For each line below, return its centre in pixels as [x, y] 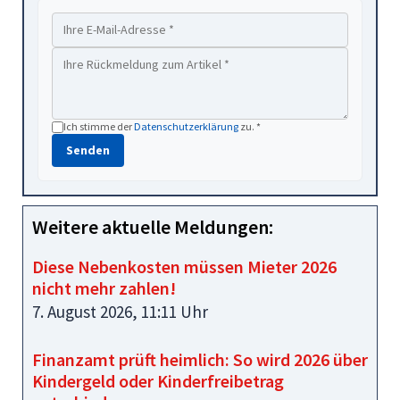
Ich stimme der [99, 126]
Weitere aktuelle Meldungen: [153, 226]
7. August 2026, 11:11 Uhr [120, 311]
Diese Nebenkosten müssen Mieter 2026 [184, 266]
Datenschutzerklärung [186, 126]
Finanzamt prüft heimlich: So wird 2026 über [200, 360]
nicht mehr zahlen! [104, 287]
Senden [88, 150]
